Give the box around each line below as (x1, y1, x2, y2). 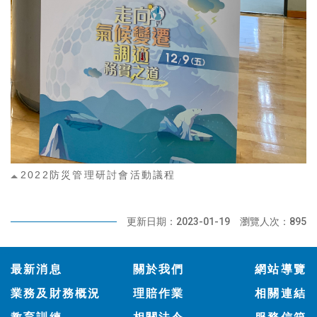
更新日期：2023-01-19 (127, 215, 230, 227)
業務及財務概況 (11, 287, 101, 299)
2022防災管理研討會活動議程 (21, 168, 176, 180)
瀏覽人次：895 (240, 215, 306, 227)
